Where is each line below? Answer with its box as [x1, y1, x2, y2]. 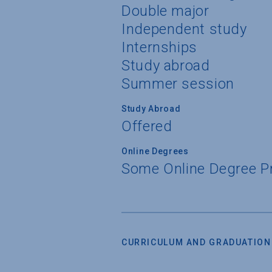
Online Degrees [121, 146, 189, 156]
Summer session [121, 75, 234, 92]
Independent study [121, 20, 247, 38]
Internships [121, 38, 197, 56]
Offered [121, 117, 172, 135]
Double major [121, 2, 209, 19]
